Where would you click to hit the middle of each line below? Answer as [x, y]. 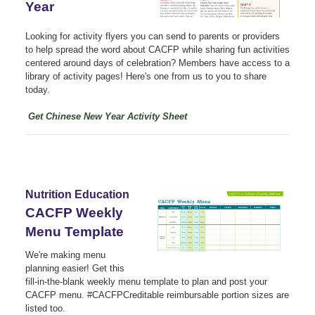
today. [38, 89]
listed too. [45, 308]
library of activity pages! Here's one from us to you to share [146, 76]
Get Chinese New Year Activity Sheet [108, 116]
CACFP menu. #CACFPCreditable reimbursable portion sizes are [157, 295]
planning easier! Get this [75, 268]
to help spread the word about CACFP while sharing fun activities [157, 49]
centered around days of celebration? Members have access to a [157, 63]
